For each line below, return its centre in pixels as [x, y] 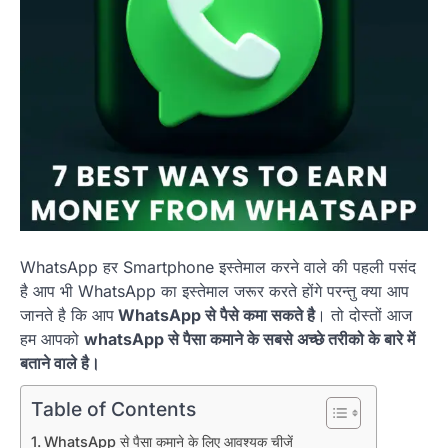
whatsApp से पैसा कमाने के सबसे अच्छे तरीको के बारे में [249, 339]
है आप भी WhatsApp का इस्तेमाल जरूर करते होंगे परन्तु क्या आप [214, 291]
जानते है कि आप [67, 315]
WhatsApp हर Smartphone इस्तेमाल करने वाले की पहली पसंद [218, 267]
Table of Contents [113, 409]
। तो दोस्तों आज [363, 315]
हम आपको [52, 339]
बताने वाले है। [60, 363]
